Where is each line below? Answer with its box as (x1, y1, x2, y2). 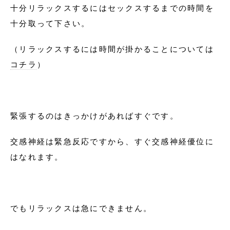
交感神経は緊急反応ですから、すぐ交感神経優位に (10, 136, 214, 146)
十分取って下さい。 (10, 18, 90, 28)
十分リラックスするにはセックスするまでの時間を (10, 3, 214, 13)
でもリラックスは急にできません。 (10, 203, 152, 213)
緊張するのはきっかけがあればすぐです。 (10, 110, 179, 121)
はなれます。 (10, 151, 64, 162)
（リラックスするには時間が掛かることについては (10, 44, 214, 54)
